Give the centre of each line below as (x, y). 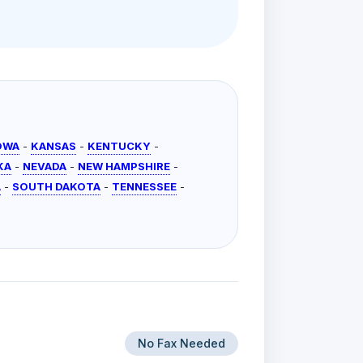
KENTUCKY (120, 146)
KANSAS (54, 146)
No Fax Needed (181, 344)
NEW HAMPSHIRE (124, 167)
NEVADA (45, 167)
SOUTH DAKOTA (57, 187)
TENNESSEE (145, 187)
